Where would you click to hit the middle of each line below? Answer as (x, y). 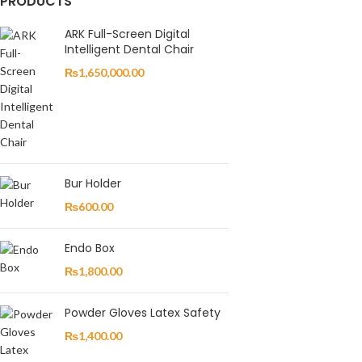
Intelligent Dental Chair (129, 49)
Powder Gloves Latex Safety (143, 313)
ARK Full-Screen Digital (127, 34)
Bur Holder (93, 183)
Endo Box (90, 248)
